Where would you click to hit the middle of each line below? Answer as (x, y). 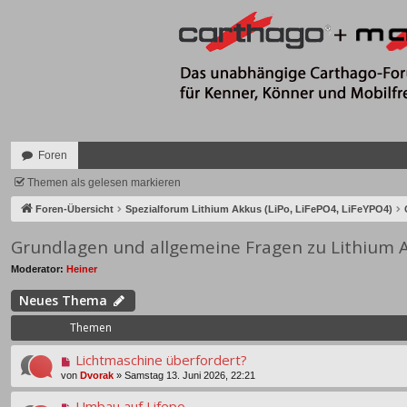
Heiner (82, 268)
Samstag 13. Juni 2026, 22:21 (190, 376)
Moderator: (37, 268)
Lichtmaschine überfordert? (161, 360)
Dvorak (97, 376)
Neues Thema (63, 301)
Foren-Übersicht (74, 209)
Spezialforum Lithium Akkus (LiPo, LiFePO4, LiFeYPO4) (259, 209)
